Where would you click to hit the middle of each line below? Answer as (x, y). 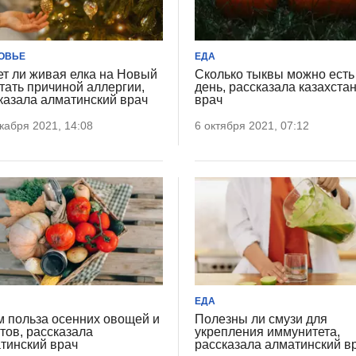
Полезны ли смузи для (261, 319)
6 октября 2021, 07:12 (252, 125)
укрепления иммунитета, (268, 332)
